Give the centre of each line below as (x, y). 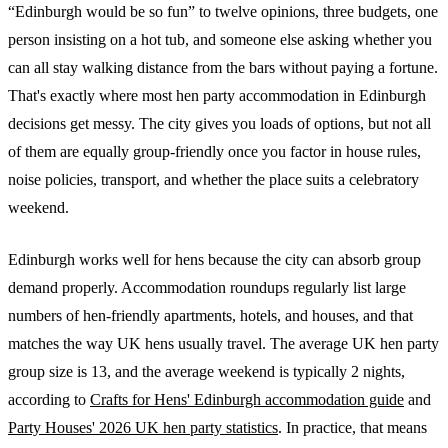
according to (49, 399)
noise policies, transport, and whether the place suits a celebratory (213, 179)
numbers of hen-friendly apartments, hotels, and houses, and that (210, 315)
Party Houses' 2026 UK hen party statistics (143, 427)
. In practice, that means (352, 427)
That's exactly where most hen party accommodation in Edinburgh (217, 95)
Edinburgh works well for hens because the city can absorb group (214, 259)
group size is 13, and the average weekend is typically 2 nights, (206, 371)
